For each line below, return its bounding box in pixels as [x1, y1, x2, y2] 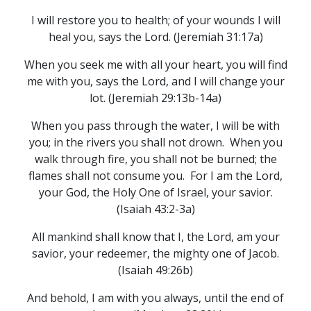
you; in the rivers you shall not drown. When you [28, 135, 283, 150]
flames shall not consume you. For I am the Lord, [28, 168, 283, 183]
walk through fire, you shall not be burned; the [34, 151, 277, 167]
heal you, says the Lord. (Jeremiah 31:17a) [48, 29, 263, 44]
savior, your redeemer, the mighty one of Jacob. [32, 246, 279, 261]
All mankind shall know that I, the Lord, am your [31, 229, 280, 244]
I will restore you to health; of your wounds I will [31, 12, 280, 28]
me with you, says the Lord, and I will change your [26, 74, 285, 89]
